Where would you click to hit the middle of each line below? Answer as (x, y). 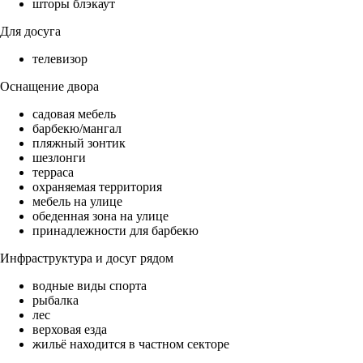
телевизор (60, 59)
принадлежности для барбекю (115, 231)
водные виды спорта (90, 286)
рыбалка (56, 301)
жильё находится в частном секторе (131, 344)
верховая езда (70, 330)
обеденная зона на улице (100, 216)
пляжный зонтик (79, 143)
